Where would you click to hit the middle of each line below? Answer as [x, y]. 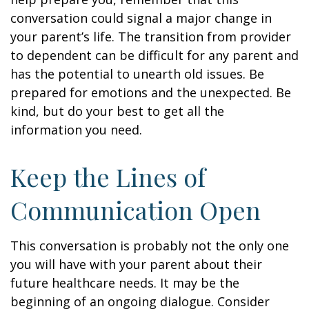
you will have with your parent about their [136, 264]
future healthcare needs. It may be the [125, 283]
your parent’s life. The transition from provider [151, 37]
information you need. [76, 130]
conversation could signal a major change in [141, 18]
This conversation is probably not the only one [150, 246]
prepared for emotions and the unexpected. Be [151, 92]
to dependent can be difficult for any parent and [154, 55]
